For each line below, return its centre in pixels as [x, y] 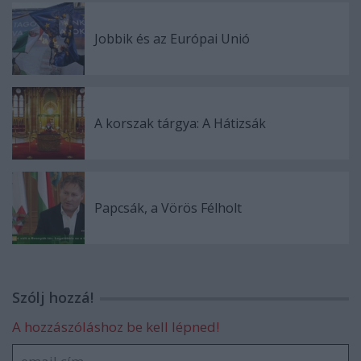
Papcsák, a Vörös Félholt [168, 208]
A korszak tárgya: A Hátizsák [180, 123]
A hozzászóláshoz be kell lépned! [116, 327]
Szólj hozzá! [53, 297]
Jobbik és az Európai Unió [172, 39]
